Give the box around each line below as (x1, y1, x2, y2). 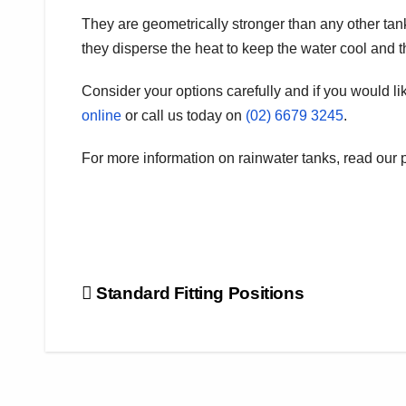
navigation (81, 318, 227, 354)
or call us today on (121, 107, 246, 123)
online (82, 107, 121, 123)
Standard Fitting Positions (92, 283, 304, 303)
